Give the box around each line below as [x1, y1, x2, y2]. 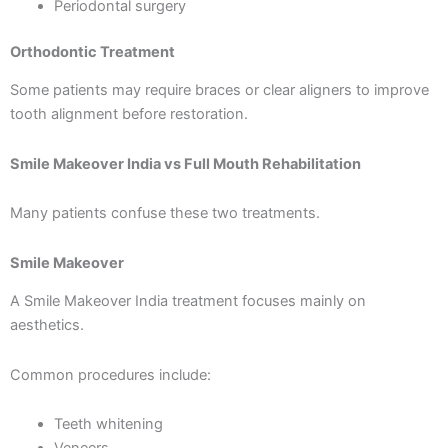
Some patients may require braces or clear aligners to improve [10, 81, 429, 100]
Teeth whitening [53, 415, 163, 434]
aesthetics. [10, 316, 84, 335]
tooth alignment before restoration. [10, 105, 248, 124]
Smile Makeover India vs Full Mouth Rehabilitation [10, 154, 361, 173]
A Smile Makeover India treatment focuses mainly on [10, 292, 366, 311]
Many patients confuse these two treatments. [10, 204, 320, 223]
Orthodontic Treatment [10, 42, 175, 61]
